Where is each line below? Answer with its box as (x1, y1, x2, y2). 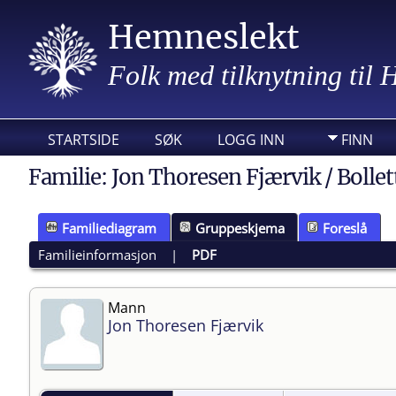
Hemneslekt (108, 18, 300, 57)
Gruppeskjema (194, 218, 285, 237)
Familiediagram (62, 218, 156, 237)
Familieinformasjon (38, 245, 157, 263)
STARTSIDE (48, 130, 119, 149)
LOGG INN (217, 130, 285, 149)
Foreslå (323, 218, 368, 237)
